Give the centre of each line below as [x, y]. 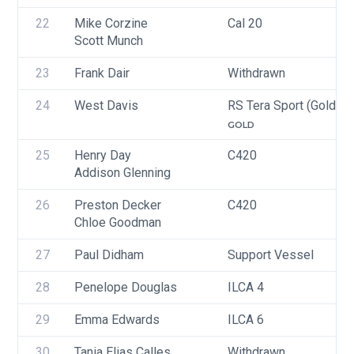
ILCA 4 [246, 287]
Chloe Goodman [118, 222]
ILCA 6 [246, 320]
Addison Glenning [122, 173]
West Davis [106, 105]
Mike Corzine [111, 23]
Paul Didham [109, 255]
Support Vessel [271, 255]
